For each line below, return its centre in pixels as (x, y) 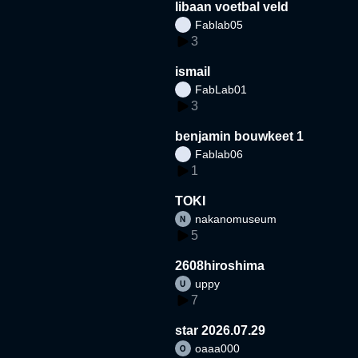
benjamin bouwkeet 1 (240, 136)
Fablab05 (219, 24)
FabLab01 (221, 89)
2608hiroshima (220, 265)
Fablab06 (219, 154)
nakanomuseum (236, 219)
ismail (193, 71)
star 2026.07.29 (221, 330)
